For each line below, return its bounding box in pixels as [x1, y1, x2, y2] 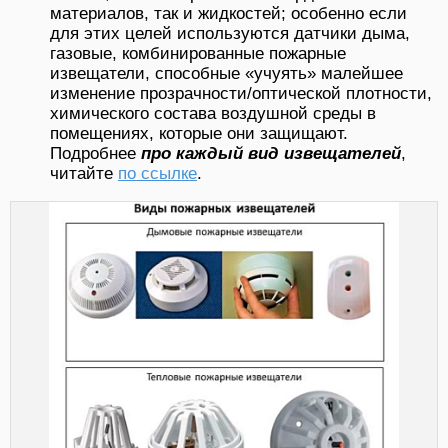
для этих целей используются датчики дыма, [50, 23, 410, 43]
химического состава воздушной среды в [50, 103, 376, 123]
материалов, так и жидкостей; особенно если [50, 3, 407, 23]
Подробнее [50, 143, 141, 163]
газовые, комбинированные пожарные [50, 43, 346, 63]
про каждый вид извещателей [141, 143, 401, 163]
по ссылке [118, 163, 197, 183]
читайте [50, 163, 118, 183]
